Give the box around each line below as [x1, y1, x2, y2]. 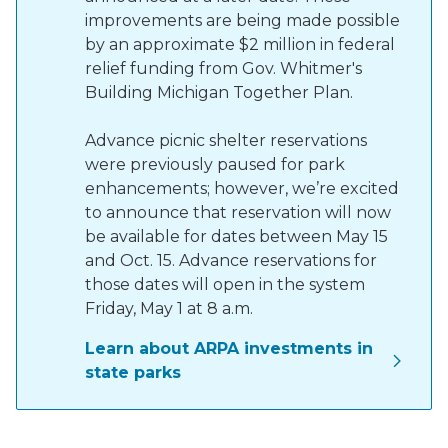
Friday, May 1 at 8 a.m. [85, 299, 253, 318]
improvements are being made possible [85, 11, 400, 30]
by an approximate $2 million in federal [85, 35, 395, 54]
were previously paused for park [85, 155, 345, 174]
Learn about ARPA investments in [85, 339, 373, 358]
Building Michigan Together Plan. [85, 83, 353, 102]
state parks [85, 363, 181, 382]
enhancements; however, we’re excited [85, 179, 399, 198]
